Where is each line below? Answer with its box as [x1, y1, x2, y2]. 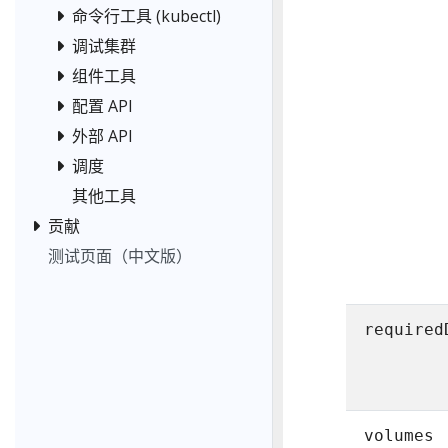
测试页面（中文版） [48, 244, 192, 267]
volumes [364, 426, 435, 445]
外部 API [72, 124, 133, 147]
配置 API [72, 94, 133, 117]
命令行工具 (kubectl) [72, 4, 221, 27]
